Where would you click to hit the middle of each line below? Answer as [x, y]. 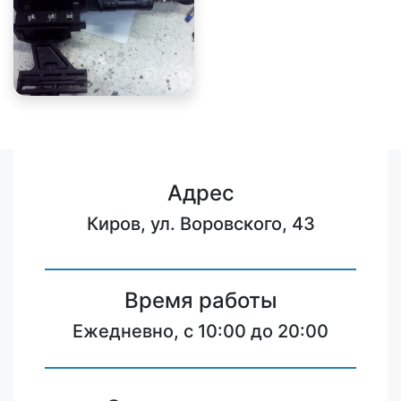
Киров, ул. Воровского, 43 [200, 224]
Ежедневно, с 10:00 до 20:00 [200, 332]
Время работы [200, 301]
